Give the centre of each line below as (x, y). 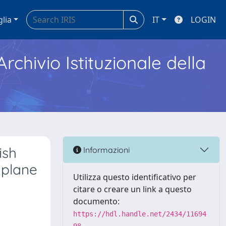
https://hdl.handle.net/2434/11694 (140, 214)
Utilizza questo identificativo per (135, 177)
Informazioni (105, 150)
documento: (96, 201)
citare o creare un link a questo (132, 189)
